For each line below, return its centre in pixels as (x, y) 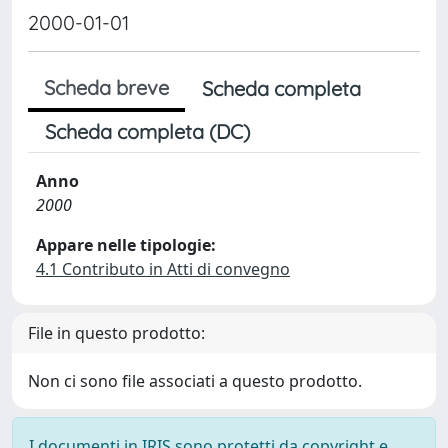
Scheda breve (106, 87)
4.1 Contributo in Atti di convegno (163, 269)
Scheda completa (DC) (147, 131)
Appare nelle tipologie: (126, 245)
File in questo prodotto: (116, 333)
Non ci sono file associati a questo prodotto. (195, 381)
